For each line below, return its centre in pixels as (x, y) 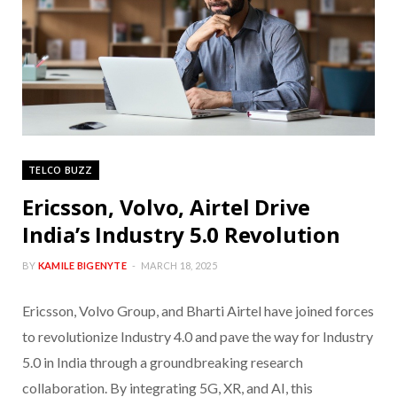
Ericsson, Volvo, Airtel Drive (167, 207)
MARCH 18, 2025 (179, 266)
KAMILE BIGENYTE (82, 266)
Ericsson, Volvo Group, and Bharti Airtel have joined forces (198, 311)
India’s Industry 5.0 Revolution (181, 235)
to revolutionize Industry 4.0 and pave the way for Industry (198, 337)
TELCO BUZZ (61, 170)
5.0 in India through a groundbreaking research (163, 362)
